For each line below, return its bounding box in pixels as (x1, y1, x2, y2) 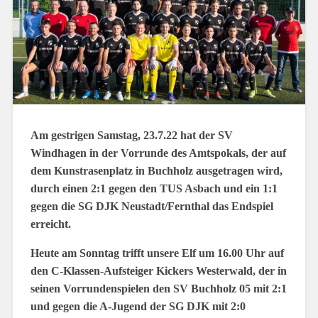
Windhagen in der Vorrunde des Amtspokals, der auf (30, 147, 286, 159)
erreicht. (30, 218, 71, 230)
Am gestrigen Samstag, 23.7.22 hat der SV (30, 129, 233, 141)
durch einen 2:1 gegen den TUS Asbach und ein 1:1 (30, 182, 278, 194)
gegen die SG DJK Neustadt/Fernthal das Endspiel (30, 200, 273, 212)
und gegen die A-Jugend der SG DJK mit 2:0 (30, 300, 246, 312)
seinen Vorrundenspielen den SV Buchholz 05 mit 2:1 (30, 283, 287, 295)
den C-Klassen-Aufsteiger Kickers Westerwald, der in (30, 265, 287, 277)
